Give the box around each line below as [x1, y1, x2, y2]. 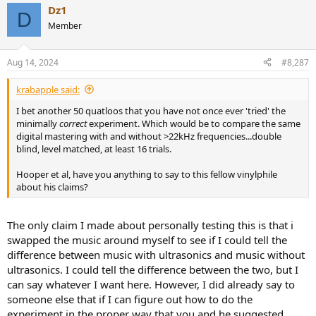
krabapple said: [16, 83, 80, 96]
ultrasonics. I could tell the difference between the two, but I [7, 262, 298, 277]
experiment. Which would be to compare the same [89, 116, 300, 130]
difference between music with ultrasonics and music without [7, 248, 305, 262]
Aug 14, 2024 [7, 56, 59, 68]
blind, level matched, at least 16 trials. [16, 142, 171, 155]
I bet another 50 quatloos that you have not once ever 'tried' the [16, 104, 286, 117]
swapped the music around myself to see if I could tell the [7, 233, 287, 248]
